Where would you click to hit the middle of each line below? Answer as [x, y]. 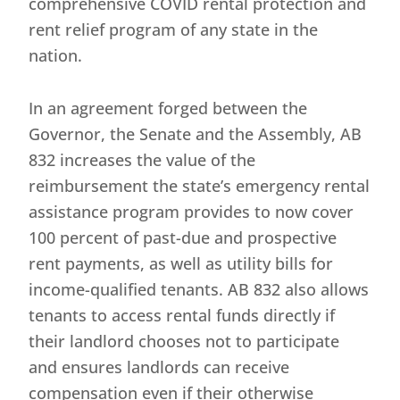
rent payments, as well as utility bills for [181, 264]
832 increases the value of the [142, 160]
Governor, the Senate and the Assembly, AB [196, 134]
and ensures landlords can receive [159, 367]
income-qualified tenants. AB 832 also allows [199, 290]
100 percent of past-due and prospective [183, 238]
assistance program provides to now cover [192, 212]
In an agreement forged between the [168, 108]
